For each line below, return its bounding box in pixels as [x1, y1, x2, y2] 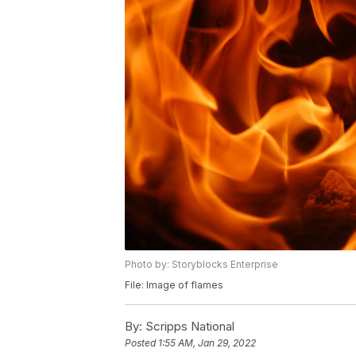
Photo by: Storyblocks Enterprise [125, 258, 278, 271]
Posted [125, 337, 158, 350]
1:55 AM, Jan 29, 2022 [158, 337, 256, 350]
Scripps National [142, 319, 234, 335]
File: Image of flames [125, 279, 223, 292]
